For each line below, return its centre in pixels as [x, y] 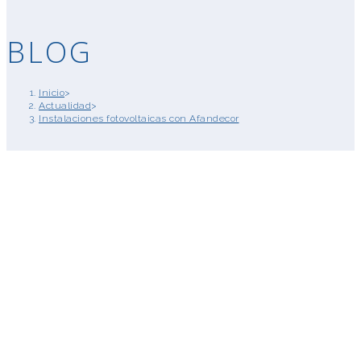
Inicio [52, 93]
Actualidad [65, 106]
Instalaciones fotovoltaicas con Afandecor [139, 119]
